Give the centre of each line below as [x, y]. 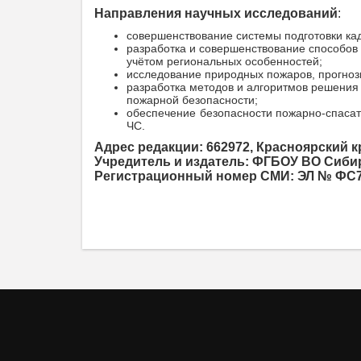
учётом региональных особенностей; [224, 62]
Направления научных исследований [216, 14]
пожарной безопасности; [192, 100]
